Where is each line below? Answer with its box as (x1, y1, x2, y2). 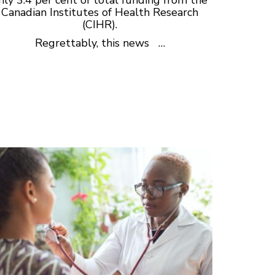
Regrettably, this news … (34, 35, 165, 50)
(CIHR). (82, 17, 118, 32)
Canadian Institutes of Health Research (1, 4, 199, 20)
